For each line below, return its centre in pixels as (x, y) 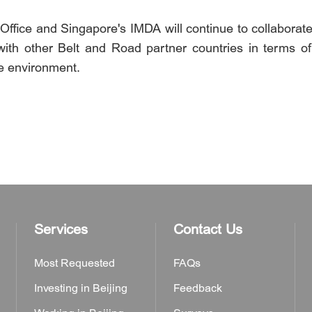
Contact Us (208, 229)
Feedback (198, 288)
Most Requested (75, 263)
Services (61, 229)
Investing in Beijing (81, 288)
